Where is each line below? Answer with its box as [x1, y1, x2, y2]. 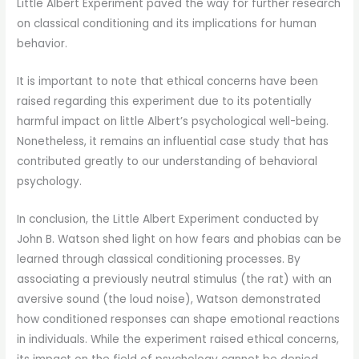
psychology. [17, 173, 83, 189]
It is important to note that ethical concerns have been [17, 73, 319, 89]
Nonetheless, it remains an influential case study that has [17, 133, 329, 149]
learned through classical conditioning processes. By [17, 251, 301, 267]
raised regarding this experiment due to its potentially [17, 93, 313, 109]
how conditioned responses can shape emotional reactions [17, 311, 341, 327]
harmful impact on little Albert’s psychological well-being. [17, 113, 329, 129]
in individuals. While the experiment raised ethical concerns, [17, 331, 340, 347]
